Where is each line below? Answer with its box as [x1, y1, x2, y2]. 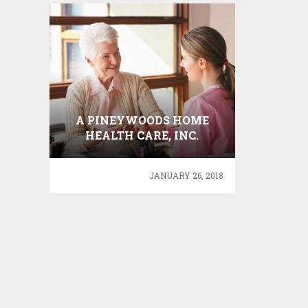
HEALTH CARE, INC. [85, 127, 199, 142]
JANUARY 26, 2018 [148, 169, 223, 181]
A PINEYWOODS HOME [75, 112, 209, 127]
